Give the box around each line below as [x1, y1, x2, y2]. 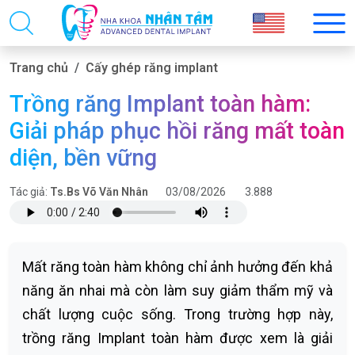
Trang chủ [10, 60, 68, 75]
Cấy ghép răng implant [86, 60, 218, 75]
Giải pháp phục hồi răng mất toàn [10, 117, 345, 144]
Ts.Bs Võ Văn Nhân [50, 185, 148, 198]
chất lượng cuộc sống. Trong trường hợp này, [22, 306, 333, 323]
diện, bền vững [10, 144, 157, 171]
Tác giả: [10, 185, 50, 198]
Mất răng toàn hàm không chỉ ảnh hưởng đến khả [22, 258, 333, 275]
